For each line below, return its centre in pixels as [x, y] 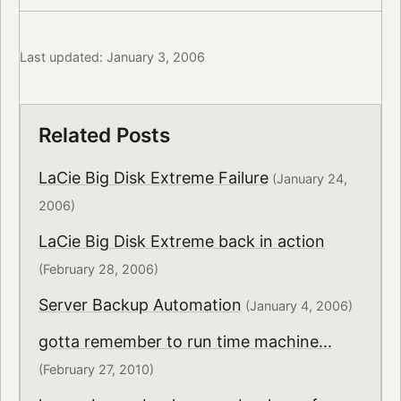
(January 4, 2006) [297, 306]
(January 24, [307, 179]
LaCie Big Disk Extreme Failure [153, 178]
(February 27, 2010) [96, 369]
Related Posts [104, 134]
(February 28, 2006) [98, 269]
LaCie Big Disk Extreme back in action [181, 242]
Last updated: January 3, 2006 [112, 57]
